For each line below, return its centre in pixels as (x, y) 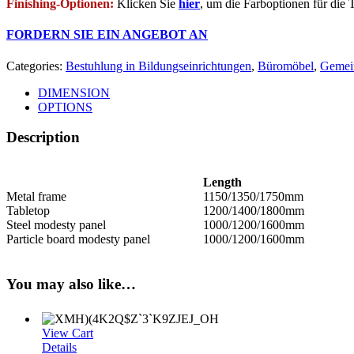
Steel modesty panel (56, 225)
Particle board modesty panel (78, 239)
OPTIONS (65, 107)
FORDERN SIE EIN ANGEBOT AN (107, 35)
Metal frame (36, 197)
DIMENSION (74, 92)
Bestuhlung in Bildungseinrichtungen (158, 66)
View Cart (68, 333)
